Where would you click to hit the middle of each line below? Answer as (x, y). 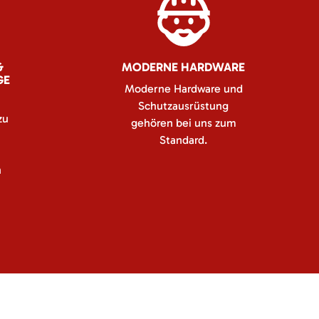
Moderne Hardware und (183, 89)
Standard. (183, 140)
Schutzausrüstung (183, 106)
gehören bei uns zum (183, 123)
